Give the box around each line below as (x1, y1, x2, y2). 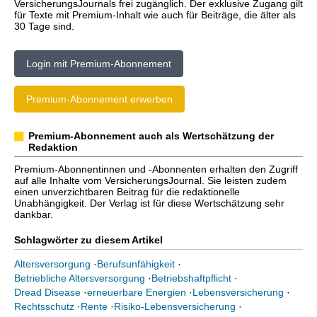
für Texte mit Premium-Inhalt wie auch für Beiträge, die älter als (14, 9, 296, 21)
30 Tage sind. (14, 21, 74, 32)
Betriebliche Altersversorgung (14, 272, 145, 284)
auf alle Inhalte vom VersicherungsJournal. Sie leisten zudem (14, 175, 287, 186)
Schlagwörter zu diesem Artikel (14, 234, 163, 246)
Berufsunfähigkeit (97, 258, 175, 270)
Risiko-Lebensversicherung (114, 301, 236, 312)
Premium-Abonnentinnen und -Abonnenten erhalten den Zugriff (14, 163, 298, 175)
